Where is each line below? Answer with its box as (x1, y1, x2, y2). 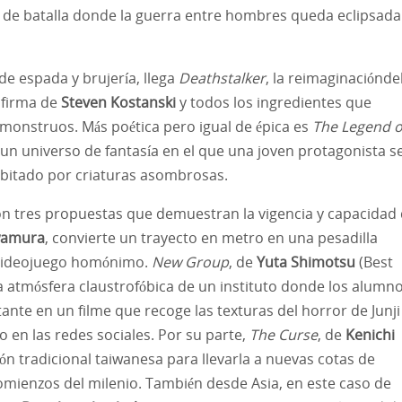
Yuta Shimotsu (257, 251, 355, 272)
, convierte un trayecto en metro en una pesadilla (45, 227, 378, 248)
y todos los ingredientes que (179, 92, 371, 112)
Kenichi (345, 324, 395, 345)
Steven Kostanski (61, 92, 179, 112)
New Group (152, 251, 229, 272)
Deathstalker (179, 67, 266, 88)
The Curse (249, 324, 318, 345)
